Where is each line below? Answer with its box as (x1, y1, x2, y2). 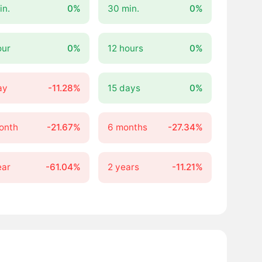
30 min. (107, 2, 139, 14)
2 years (107, 161, 139, 173)
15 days (107, 82, 140, 94)
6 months (107, 122, 147, 133)
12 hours (107, 42, 143, 54)
